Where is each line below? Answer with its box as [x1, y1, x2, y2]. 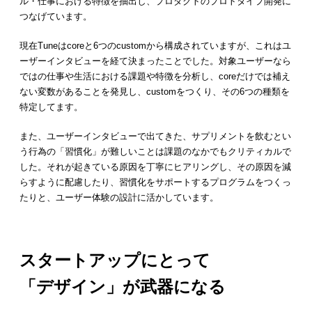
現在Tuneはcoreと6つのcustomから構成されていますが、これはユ [19, 40, 291, 51]
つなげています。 [19, 10, 92, 22]
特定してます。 [19, 101, 83, 112]
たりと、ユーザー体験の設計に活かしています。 [19, 192, 219, 203]
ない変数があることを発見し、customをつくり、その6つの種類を [19, 86, 290, 97]
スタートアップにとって [19, 250, 210, 270]
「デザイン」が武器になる [19, 276, 226, 296]
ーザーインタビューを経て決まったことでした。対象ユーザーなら [19, 55, 291, 66]
